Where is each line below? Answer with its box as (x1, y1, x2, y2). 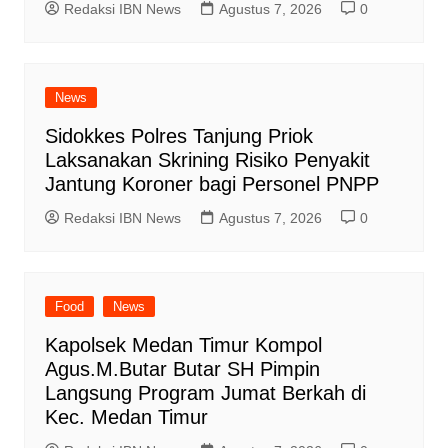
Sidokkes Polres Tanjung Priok (44, 125, 313, 148)
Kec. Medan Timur (44, 406, 208, 429)
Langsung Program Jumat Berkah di (44, 382, 366, 405)
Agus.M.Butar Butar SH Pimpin (44, 358, 320, 381)
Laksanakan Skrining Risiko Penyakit (44, 149, 370, 172)
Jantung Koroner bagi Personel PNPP (44, 173, 379, 196)
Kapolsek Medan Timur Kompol (44, 334, 322, 357)
